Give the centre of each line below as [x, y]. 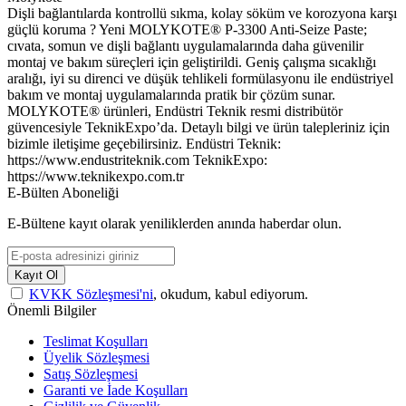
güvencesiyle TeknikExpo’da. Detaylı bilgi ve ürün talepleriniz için [198, 127]
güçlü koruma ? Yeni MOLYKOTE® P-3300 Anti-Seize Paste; [187, 29]
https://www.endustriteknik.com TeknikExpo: [137, 159]
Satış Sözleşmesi [91, 373]
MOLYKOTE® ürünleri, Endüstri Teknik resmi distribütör [175, 111]
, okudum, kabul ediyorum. [231, 294]
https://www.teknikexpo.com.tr [96, 176]
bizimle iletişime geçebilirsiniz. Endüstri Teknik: [144, 143]
